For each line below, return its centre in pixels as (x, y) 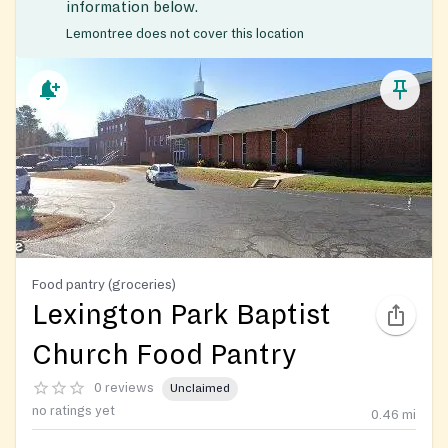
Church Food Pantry (164, 355)
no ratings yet (73, 410)
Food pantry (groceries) (104, 285)
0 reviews (124, 387)
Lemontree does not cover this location (185, 34)
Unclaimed (200, 388)
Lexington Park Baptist (181, 315)
